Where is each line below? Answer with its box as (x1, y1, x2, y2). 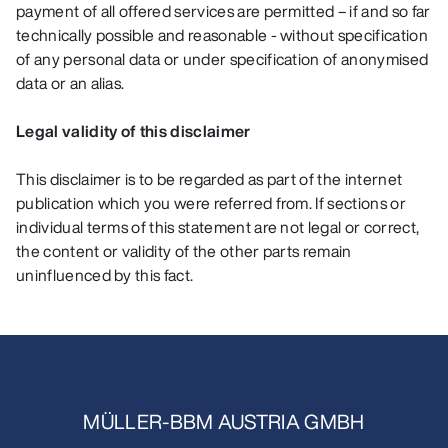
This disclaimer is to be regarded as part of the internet (16, 166, 403, 191)
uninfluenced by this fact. (16, 262, 194, 287)
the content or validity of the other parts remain (16, 238, 352, 263)
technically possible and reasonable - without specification (16, 22, 428, 47)
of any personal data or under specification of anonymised (16, 46, 429, 71)
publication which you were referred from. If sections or (16, 190, 406, 215)
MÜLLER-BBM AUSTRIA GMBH (83, 407, 365, 436)
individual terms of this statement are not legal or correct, (16, 214, 420, 239)
